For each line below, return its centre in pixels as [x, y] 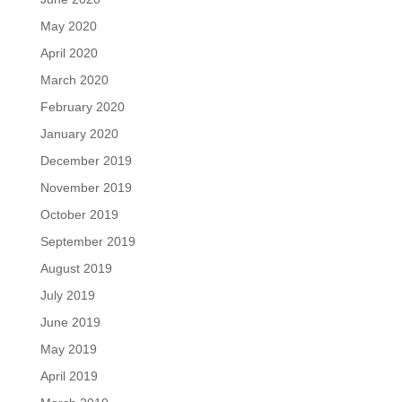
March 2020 [74, 79]
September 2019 [87, 241]
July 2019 [67, 295]
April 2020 [69, 52]
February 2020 [82, 106]
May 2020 [68, 26]
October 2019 [79, 214]
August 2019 [76, 268]
